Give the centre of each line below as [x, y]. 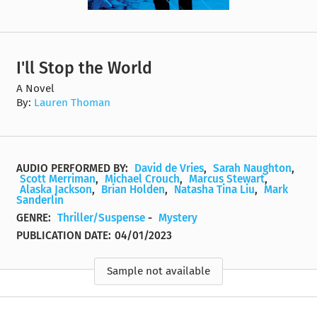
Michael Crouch [143, 179]
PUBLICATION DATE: [64, 236]
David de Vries [169, 169]
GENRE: [35, 218]
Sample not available [158, 271]
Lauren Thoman [73, 102]
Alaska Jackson [56, 190]
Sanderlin [40, 201]
